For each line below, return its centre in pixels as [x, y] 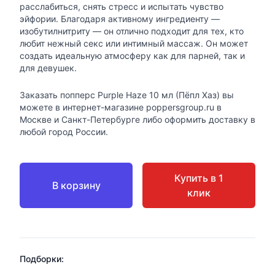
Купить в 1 [199, 178]
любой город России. [64, 132]
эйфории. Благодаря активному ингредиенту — [120, 19]
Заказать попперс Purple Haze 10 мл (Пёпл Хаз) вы [127, 95]
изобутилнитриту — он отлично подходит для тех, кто [132, 31]
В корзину [76, 186]
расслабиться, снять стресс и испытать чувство [122, 7]
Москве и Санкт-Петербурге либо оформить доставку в [137, 120]
